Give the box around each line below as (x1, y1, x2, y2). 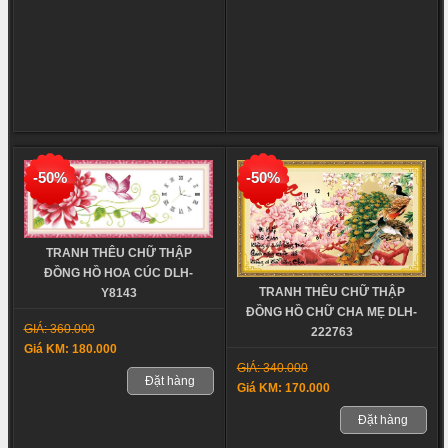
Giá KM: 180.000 (23, 342, 117, 357)
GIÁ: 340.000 (236, 361, 308, 376)
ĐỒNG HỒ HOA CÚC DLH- (44, 266, 194, 281)
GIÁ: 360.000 (23, 322, 95, 337)
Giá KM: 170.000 (236, 381, 330, 396)
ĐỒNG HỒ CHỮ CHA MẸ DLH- (246, 305, 418, 320)
